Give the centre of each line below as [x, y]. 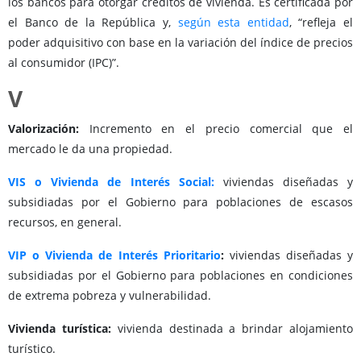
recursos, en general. [65, 222]
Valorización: [44, 129]
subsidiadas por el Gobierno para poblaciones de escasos [180, 202]
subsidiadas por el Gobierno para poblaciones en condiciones [180, 276]
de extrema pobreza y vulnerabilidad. [110, 296]
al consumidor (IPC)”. [67, 63]
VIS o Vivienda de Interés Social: [111, 182]
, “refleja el [321, 23]
